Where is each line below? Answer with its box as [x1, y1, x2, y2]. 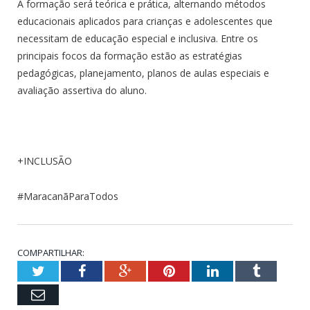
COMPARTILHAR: [17, 246, 84, 259]
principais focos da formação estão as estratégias [17, 48, 242, 62]
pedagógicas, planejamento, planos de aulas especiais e [17, 66, 269, 80]
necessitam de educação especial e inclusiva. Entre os [17, 31, 258, 45]
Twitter [44, 263, 85, 277]
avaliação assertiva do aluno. [17, 83, 147, 97]
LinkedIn [217, 263, 269, 277]
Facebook [84, 263, 139, 277]
